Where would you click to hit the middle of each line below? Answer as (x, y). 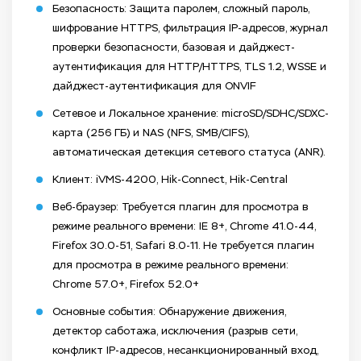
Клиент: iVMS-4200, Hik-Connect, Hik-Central (170, 180)
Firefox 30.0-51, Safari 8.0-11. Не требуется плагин (183, 246)
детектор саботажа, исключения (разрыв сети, (175, 331)
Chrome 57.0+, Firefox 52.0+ (126, 284)
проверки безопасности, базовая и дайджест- (174, 48)
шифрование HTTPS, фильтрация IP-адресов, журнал (190, 28)
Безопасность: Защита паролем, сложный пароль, (181, 9)
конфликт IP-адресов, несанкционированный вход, (185, 351)
